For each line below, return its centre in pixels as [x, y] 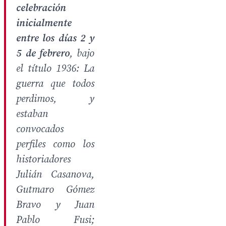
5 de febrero [43, 54]
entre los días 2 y [55, 39]
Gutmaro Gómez [55, 190]
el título [36, 69]
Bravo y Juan [55, 205]
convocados [40, 129]
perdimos [35, 99]
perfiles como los [55, 145]
